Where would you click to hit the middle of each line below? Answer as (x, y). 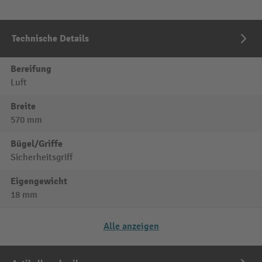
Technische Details (50, 39)
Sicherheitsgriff (42, 158)
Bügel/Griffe (37, 144)
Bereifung (31, 69)
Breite (23, 106)
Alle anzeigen (131, 226)
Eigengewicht (39, 181)
